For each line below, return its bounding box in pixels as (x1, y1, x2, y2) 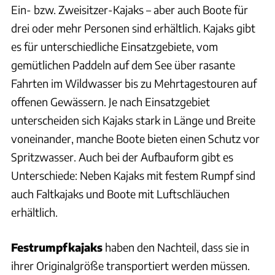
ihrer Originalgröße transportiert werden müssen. (11, 258, 250, 273)
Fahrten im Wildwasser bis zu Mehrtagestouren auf (11, 76, 257, 91)
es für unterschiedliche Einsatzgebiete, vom (11, 39, 218, 54)
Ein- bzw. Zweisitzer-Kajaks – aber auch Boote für (11, 2, 248, 17)
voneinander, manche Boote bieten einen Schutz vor (11, 131, 260, 146)
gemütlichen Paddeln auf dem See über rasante (11, 58, 235, 72)
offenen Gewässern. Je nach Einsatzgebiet (11, 95, 210, 109)
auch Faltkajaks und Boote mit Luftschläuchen (11, 187, 230, 201)
